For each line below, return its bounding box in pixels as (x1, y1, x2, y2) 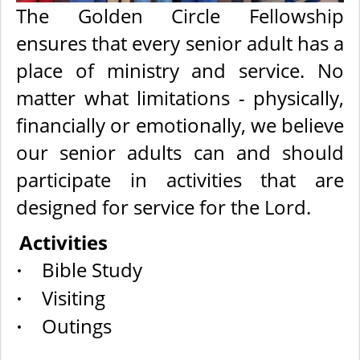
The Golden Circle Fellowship (16, 2, 344, 29)
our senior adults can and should (16, 138, 344, 166)
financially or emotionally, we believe (16, 111, 344, 138)
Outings (42, 312, 112, 339)
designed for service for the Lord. (16, 193, 311, 220)
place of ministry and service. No (16, 56, 344, 84)
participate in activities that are (16, 166, 344, 193)
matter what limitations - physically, (16, 84, 344, 111)
